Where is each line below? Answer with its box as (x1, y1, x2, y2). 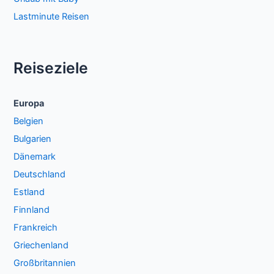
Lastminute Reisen (13, 11, 90, 23)
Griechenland (13, 240, 69, 251)
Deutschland (13, 169, 66, 180)
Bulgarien (13, 133, 52, 145)
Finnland (13, 204, 50, 216)
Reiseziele (13, 59, 89, 78)
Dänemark (13, 151, 56, 163)
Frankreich (13, 222, 58, 234)
